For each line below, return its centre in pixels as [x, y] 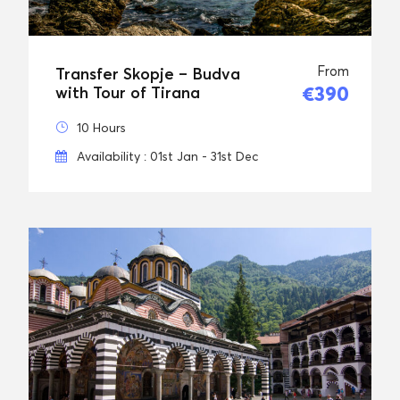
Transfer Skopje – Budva [148, 73]
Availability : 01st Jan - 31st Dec [167, 155]
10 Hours [101, 127]
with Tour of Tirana [128, 92]
